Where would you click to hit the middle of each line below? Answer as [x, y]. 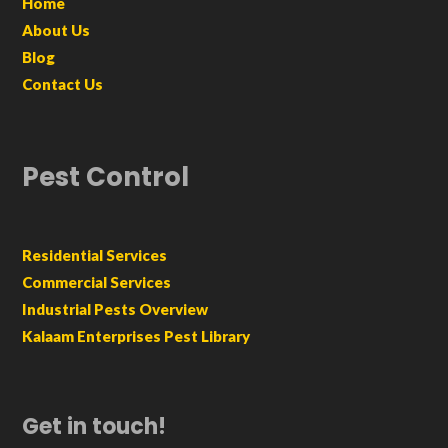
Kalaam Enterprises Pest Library [136, 336]
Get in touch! [94, 427]
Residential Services [95, 255]
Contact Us [63, 84]
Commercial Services [97, 282]
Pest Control [106, 177]
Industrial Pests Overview [115, 309]
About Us [56, 30]
